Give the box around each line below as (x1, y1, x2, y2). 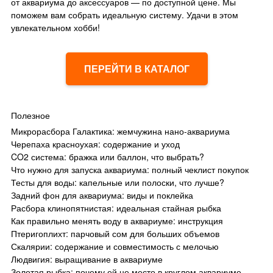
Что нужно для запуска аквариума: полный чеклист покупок (11, 163, 249, 175)
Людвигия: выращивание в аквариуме (11, 252, 163, 265)
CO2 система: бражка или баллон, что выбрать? (11, 150, 204, 163)
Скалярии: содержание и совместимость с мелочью (11, 239, 219, 252)
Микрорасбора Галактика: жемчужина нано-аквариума (11, 124, 230, 137)
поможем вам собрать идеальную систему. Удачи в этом (11, 8, 238, 21)
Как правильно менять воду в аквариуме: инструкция (11, 214, 223, 227)
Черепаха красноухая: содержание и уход (11, 137, 180, 150)
